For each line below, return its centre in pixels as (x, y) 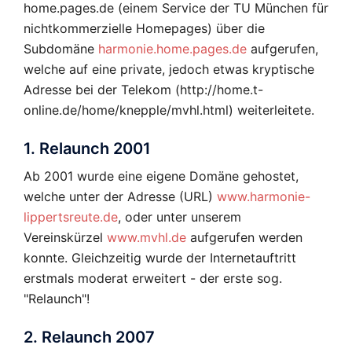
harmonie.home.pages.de (172, 49)
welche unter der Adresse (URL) (120, 197)
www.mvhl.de (147, 238)
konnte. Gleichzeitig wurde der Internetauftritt (160, 258)
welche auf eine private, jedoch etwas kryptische (169, 70)
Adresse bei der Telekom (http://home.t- (143, 90)
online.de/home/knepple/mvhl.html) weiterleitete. (169, 110)
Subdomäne (61, 49)
